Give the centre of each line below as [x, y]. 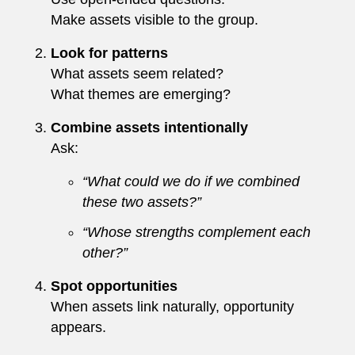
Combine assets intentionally [149, 127]
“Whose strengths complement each [197, 232]
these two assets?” [142, 202]
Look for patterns [109, 53]
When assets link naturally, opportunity [172, 306]
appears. [78, 327]
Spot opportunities [114, 286]
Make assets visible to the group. [155, 19]
